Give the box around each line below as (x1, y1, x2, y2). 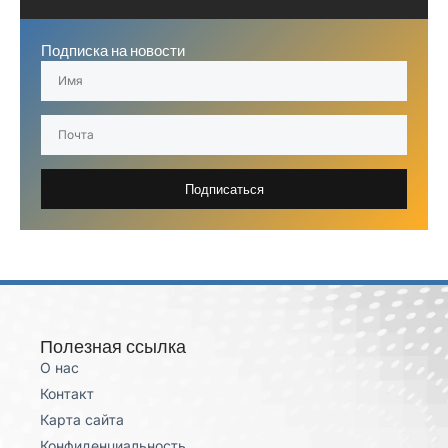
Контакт (40, 385, 94, 403)
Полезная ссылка (40, 335, 186, 359)
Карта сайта (40, 411, 124, 429)
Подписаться (184, 180, 264, 197)
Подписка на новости (41, 41, 185, 61)
